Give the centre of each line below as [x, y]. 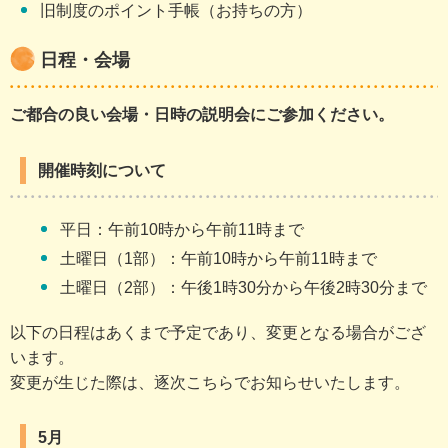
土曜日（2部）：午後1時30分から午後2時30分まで [243, 288]
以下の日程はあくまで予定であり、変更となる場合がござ [218, 332]
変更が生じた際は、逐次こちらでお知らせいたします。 [210, 382]
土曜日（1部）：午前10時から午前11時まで [218, 259]
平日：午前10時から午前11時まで [182, 230]
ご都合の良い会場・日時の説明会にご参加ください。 [202, 115]
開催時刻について [102, 170]
